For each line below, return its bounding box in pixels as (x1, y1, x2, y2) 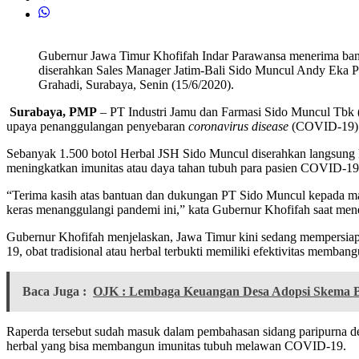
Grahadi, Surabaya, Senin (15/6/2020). (38, 78, 234, 92)
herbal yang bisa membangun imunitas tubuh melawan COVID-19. (6, 339, 346, 353)
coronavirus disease (188, 119, 288, 134)
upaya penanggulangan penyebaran (6, 119, 188, 134)
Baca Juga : (22, 284, 87, 299)
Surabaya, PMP (10, 105, 97, 119)
